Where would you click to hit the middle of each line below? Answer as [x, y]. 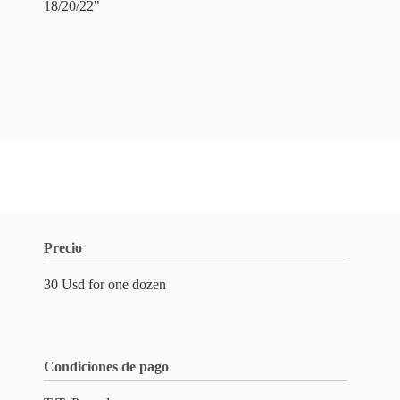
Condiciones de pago [106, 367]
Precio [63, 248]
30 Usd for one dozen [105, 284]
